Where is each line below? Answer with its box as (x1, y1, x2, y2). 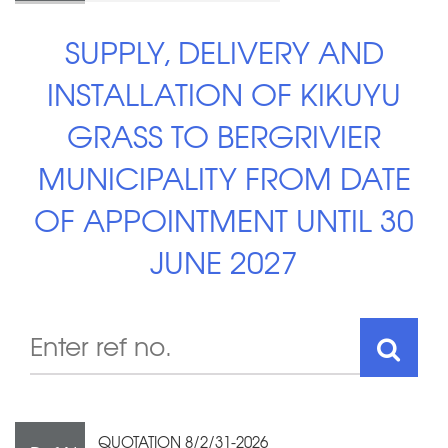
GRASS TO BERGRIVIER (67, 112, 381, 158)
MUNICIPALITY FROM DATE (37, 154, 411, 200)
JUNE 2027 (150, 238, 298, 284)
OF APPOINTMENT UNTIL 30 (34, 196, 414, 242)
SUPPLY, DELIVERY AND (64, 28, 384, 74)
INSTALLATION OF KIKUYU (47, 70, 401, 116)
